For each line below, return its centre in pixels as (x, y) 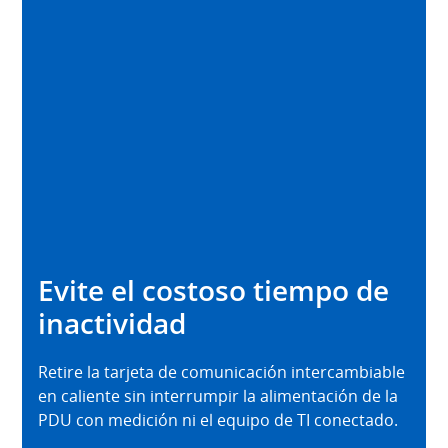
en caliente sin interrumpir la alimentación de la (218, 395)
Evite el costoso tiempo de (214, 289)
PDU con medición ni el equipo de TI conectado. (218, 419)
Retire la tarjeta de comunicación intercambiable (222, 371)
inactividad (112, 322)
